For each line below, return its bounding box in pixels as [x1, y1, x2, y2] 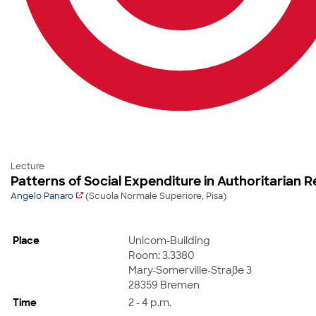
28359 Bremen [128, 278, 200, 292]
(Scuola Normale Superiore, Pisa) [83, 190, 226, 202]
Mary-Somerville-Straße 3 [128, 263, 252, 277]
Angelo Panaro [11, 190, 73, 202]
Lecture [11, 161, 44, 173]
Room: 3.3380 [128, 248, 195, 262]
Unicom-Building [128, 233, 210, 248]
